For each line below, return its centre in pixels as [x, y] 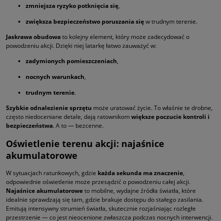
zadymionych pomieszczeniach [71, 61]
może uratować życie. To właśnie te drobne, [152, 108]
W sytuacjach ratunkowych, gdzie [52, 173]
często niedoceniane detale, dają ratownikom [69, 117]
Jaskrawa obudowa [33, 37]
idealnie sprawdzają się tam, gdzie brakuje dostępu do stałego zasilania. [105, 200]
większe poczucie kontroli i [170, 117]
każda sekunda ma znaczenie [140, 173]
